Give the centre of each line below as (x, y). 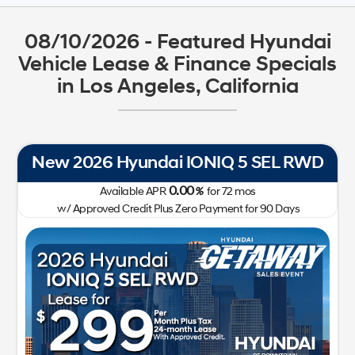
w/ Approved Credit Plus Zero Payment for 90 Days (177, 208)
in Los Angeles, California (177, 86)
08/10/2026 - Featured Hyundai (177, 42)
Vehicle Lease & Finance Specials (177, 64)
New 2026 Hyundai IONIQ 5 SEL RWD (177, 162)
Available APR (132, 191)
